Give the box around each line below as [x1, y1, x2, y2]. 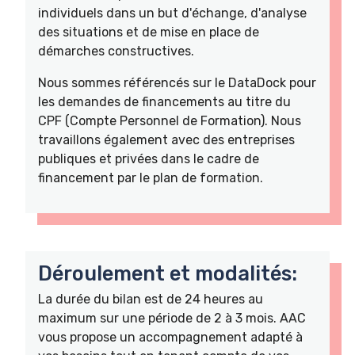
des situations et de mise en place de [38, 24, 259, 40]
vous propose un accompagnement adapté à [38, 329, 303, 345]
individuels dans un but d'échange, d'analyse [38, 5, 307, 21]
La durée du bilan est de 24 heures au [38, 291, 263, 307]
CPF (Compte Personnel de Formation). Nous [38, 113, 301, 128]
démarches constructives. [38, 43, 194, 59]
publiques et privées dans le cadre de [38, 151, 259, 166]
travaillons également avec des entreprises [38, 132, 295, 147]
